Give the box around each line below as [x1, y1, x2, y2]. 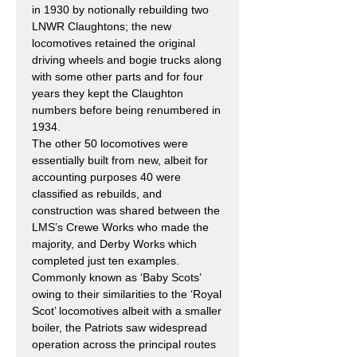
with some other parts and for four [32, 69, 203, 83]
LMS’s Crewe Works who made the [32, 220, 209, 233]
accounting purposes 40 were [32, 170, 181, 183]
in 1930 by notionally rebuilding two [32, 2, 209, 16]
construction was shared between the [32, 203, 220, 217]
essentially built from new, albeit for [32, 153, 208, 167]
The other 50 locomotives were [32, 136, 188, 150]
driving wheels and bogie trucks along [32, 53, 222, 66]
